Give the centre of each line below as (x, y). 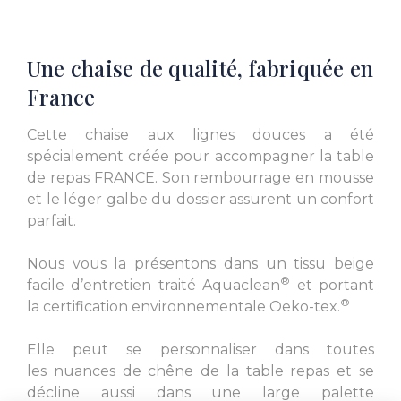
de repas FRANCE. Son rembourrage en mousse (200, 178)
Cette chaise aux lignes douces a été (200, 135)
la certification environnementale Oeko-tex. (183, 307)
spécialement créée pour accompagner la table (200, 157)
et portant (333, 286)
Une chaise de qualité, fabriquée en (200, 68)
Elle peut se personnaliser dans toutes (200, 350)
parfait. (51, 221)
